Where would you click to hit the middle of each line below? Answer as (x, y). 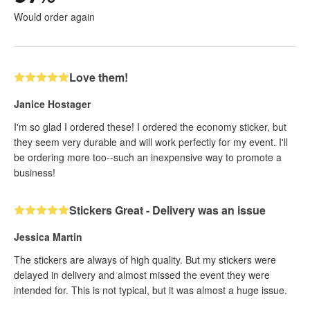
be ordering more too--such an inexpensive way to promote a (148, 157)
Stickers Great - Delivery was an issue (167, 210)
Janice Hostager (52, 103)
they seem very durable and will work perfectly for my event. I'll (151, 142)
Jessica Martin (48, 236)
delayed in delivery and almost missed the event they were (142, 274)
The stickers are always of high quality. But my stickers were (145, 259)
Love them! (99, 77)
